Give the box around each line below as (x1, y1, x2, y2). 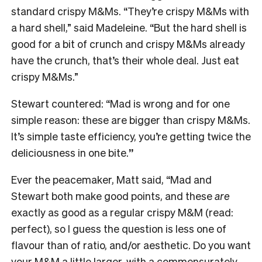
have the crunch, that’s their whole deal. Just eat (11, 53, 239, 67)
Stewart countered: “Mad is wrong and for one (11, 96, 230, 110)
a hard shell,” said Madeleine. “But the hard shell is (11, 20, 247, 34)
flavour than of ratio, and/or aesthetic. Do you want (11, 237, 251, 251)
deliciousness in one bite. (11, 145, 129, 159)
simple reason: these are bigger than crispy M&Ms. (11, 112, 250, 126)
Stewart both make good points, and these (11, 188, 215, 202)
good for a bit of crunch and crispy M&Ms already (11, 36, 245, 50)
